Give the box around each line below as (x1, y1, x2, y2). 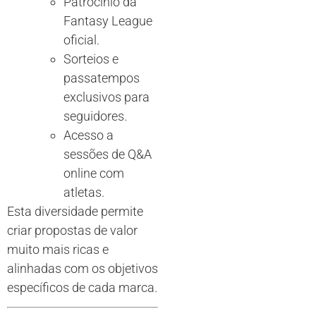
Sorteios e (63, 51, 119, 66)
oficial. (63, 32, 99, 47)
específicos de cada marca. (7, 279, 157, 295)
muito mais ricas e (7, 241, 109, 257)
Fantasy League (63, 13, 152, 28)
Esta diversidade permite (7, 203, 143, 219)
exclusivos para (63, 89, 150, 104)
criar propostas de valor (7, 222, 138, 238)
